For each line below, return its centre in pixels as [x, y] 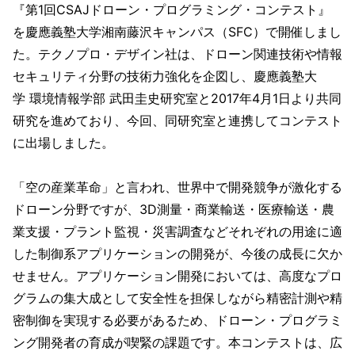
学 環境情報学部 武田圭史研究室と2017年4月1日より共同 [177, 99]
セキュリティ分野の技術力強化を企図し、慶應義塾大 [165, 76]
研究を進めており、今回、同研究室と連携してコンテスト [177, 121]
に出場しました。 [63, 143]
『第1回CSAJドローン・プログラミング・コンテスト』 [172, 10]
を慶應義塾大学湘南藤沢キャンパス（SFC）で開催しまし [177, 32]
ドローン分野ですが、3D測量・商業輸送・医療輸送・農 [174, 210]
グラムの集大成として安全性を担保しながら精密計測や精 [177, 298]
